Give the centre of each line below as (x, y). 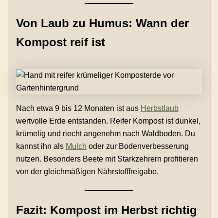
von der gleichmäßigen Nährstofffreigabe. (87, 172)
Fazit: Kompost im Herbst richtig (106, 210)
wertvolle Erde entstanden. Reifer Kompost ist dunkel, (108, 121)
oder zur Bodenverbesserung (137, 146)
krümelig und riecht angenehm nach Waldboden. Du (105, 134)
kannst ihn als (41, 146)
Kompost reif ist (60, 42)
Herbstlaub (159, 109)
